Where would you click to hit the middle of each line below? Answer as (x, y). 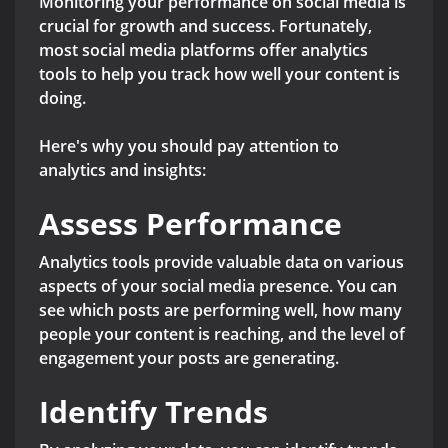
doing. (64, 98)
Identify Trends (153, 412)
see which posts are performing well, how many (220, 310)
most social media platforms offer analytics (203, 50)
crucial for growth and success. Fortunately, (205, 26)
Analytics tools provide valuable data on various (221, 262)
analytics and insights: (122, 170)
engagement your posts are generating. (189, 358)
